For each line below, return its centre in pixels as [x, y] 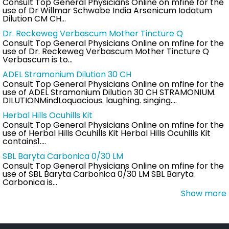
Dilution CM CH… [34, 18]
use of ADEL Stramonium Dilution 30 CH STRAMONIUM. [109, 92]
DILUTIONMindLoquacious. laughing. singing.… [90, 100]
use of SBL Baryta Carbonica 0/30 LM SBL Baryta [98, 174]
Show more [204, 194]
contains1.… [24, 141]
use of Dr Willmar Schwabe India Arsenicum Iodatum [107, 10]
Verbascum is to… [38, 59]
